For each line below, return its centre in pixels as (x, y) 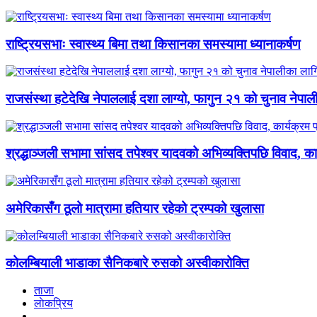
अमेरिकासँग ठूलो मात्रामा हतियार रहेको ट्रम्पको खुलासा (135, 208)
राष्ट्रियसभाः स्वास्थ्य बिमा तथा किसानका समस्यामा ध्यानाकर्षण (153, 44)
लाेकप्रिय (53, 304)
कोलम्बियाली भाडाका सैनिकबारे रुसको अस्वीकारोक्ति (127, 263)
